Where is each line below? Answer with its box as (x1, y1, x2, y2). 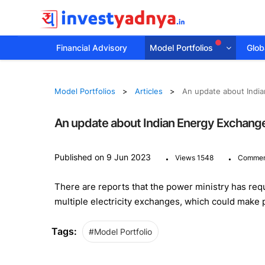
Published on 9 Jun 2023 (54, 151, 151, 162)
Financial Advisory (56, 43, 127, 53)
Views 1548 (174, 153, 214, 162)
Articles (134, 86, 163, 96)
